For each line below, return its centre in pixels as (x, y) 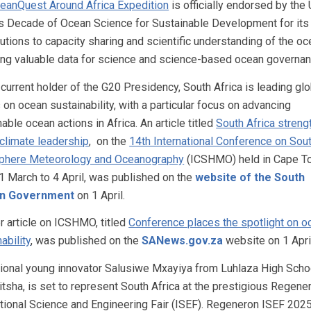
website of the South (250, 177)
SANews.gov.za (183, 241)
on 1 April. (100, 195)
